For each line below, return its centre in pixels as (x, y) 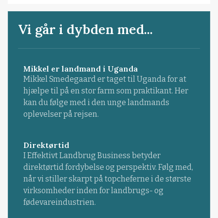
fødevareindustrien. (59, 202)
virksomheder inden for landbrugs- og (93, 191)
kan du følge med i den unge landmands (96, 103)
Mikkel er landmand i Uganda (80, 69)
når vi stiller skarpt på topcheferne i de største (107, 179)
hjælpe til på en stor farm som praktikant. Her (106, 91)
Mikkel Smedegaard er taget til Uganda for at (105, 79)
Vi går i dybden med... (86, 29)
